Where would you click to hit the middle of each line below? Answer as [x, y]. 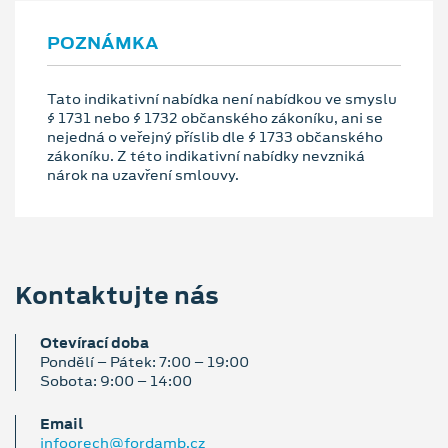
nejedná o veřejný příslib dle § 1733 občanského [215, 137]
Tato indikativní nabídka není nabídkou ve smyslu [222, 99]
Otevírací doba [94, 343]
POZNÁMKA [103, 43]
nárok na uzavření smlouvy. [143, 175]
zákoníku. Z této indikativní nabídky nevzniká [206, 156]
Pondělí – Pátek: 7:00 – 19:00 [144, 362]
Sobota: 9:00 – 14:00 [116, 381]
